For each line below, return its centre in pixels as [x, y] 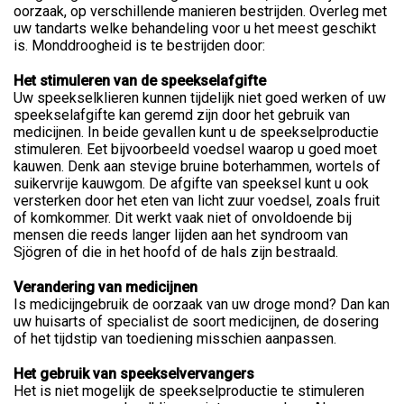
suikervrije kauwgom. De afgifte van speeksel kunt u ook [191, 184]
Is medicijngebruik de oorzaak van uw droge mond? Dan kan [202, 304]
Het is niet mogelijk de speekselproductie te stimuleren [189, 391]
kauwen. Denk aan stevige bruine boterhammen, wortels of [197, 166]
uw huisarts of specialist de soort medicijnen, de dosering [196, 321]
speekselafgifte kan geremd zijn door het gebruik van [182, 115]
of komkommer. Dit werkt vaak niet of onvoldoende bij [183, 218]
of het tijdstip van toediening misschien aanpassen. [175, 339]
